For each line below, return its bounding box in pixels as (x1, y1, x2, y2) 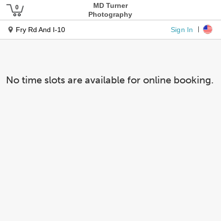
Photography (88, 10, 133, 18)
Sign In (171, 25, 193, 33)
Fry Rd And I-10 (16, 26, 65, 34)
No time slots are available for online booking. (6, 74, 214, 86)
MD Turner (93, 1, 128, 9)
